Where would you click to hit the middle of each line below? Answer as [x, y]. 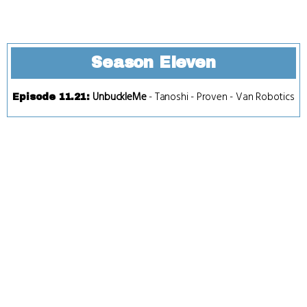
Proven [212, 97]
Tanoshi [171, 97]
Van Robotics [265, 97]
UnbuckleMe [120, 97]
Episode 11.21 [49, 97]
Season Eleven [153, 62]
